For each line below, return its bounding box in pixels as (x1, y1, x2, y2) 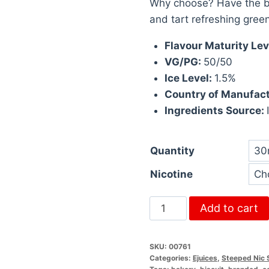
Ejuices (192, 253, 217, 262)
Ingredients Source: (165, 104, 267, 116)
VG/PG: (165, 55, 204, 68)
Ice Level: (165, 71, 215, 84)
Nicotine (150, 168, 193, 180)
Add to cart (199, 201, 258, 214)
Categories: (149, 253, 193, 262)
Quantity (150, 144, 195, 157)
